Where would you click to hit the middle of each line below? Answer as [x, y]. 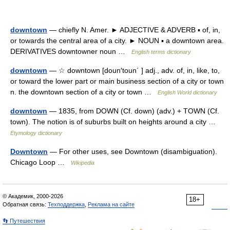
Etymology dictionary [36, 133]
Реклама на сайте [111, 204]
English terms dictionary [161, 52]
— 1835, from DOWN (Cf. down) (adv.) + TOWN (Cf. [133, 111]
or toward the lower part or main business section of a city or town [117, 81]
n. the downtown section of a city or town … [84, 92]
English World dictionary [187, 92]
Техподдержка [66, 204]
